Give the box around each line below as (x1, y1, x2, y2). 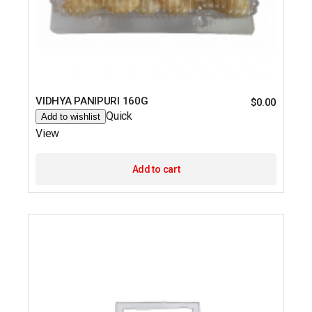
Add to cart (132, 163, 180, 175)
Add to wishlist (41, 111, 101, 122)
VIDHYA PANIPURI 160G (36, 94, 148, 107)
